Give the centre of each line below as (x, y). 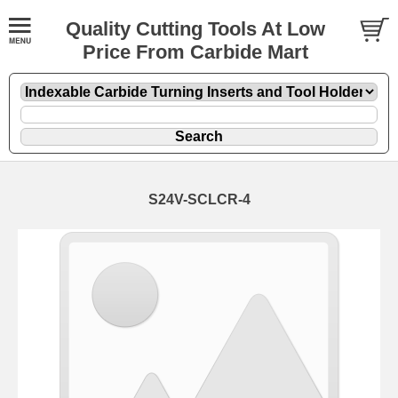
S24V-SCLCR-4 (199, 199)
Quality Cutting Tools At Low (195, 29)
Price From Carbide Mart (195, 52)
